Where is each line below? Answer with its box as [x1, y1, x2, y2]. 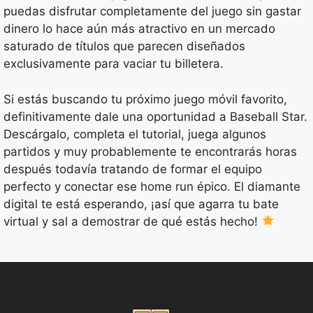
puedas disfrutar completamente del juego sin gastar [3, 4, 301, 19]
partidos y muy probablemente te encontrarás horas [3, 144, 297, 159]
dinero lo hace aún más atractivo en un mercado [3, 22, 275, 36]
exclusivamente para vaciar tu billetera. [3, 57, 224, 71]
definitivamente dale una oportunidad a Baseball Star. [3, 109, 307, 124]
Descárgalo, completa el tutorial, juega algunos [3, 126, 266, 141]
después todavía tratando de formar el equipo [3, 161, 262, 176]
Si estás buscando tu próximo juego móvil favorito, [3, 92, 287, 106]
